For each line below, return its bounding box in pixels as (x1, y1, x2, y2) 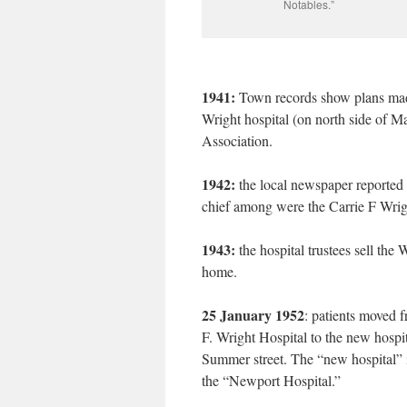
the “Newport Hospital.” (202, 371, 341, 390)
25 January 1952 (202, 304, 304, 325)
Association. (202, 131, 273, 150)
